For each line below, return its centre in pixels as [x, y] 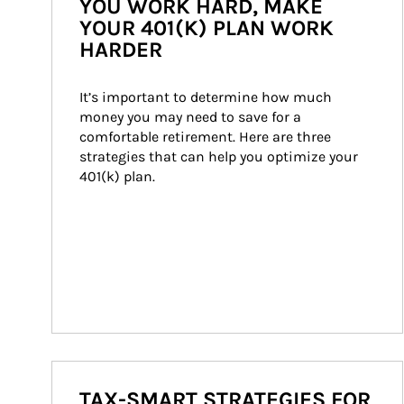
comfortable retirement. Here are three [207, 137]
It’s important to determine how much [207, 97]
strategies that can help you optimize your [220, 156]
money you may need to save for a [192, 117]
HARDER [121, 50]
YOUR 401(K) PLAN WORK [207, 28]
